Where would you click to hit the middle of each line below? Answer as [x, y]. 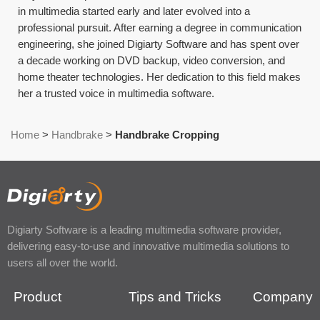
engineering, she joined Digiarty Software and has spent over [159, 44]
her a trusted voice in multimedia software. [116, 93]
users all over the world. [62, 262]
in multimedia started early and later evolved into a [134, 11]
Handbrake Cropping [167, 134]
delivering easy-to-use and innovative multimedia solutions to [148, 246]
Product [37, 296]
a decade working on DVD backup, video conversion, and [152, 60]
